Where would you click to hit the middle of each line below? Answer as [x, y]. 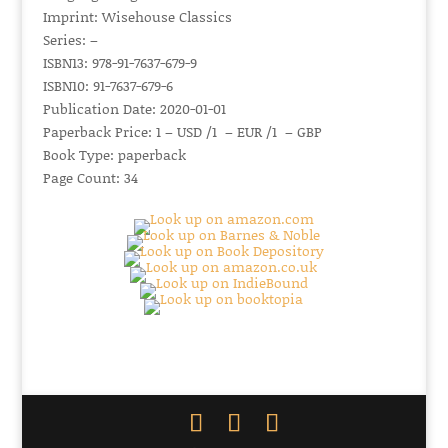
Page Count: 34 [90, 177]
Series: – [70, 39]
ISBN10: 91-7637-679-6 [107, 85]
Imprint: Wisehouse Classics [137, 16]
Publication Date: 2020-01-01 [134, 108]
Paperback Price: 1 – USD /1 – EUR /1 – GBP [182, 131]
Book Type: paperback [114, 154]
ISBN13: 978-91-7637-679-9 [119, 62]
